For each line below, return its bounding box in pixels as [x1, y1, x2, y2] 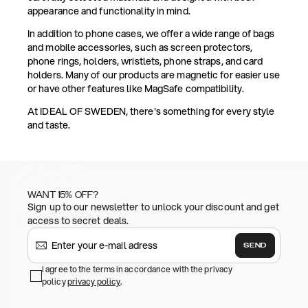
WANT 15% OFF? [27, 190, 99, 201]
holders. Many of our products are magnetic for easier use [27, 68, 280, 82]
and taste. [27, 118, 70, 133]
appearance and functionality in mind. [27, 4, 190, 19]
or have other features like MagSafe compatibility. [27, 82, 245, 96]
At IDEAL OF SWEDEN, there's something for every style [27, 104, 275, 119]
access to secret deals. [27, 214, 129, 228]
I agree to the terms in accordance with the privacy [42, 263, 233, 276]
